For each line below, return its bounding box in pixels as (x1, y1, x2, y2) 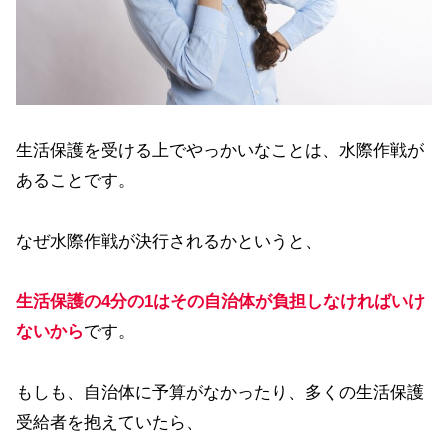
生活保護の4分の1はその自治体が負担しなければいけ (16, 292, 425, 312)
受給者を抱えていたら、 (16, 412, 203, 432)
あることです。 (16, 171, 135, 191)
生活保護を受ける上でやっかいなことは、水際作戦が (16, 141, 424, 161)
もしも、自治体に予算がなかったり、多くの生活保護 (16, 382, 424, 402)
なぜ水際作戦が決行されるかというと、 (16, 231, 322, 251)
